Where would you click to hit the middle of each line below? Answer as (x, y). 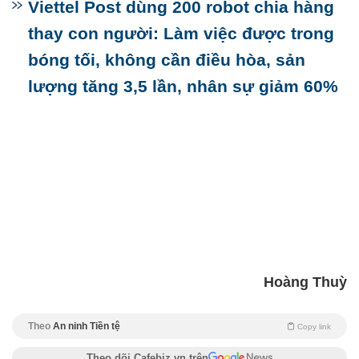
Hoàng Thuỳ (305, 282)
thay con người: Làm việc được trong (181, 33)
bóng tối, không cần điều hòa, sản (167, 59)
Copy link (314, 326)
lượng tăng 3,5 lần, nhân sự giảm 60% (183, 86)
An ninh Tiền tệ (87, 326)
